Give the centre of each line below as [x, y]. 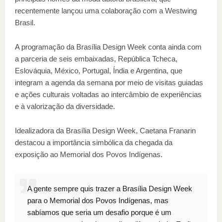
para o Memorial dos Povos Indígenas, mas [98, 200]
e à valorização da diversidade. [65, 106]
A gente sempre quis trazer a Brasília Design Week [110, 189]
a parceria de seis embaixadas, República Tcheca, [96, 59]
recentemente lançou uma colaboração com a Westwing [106, 11]
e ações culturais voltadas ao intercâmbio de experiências [108, 94]
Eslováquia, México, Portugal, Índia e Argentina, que [99, 71]
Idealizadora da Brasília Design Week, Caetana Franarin [105, 131]
